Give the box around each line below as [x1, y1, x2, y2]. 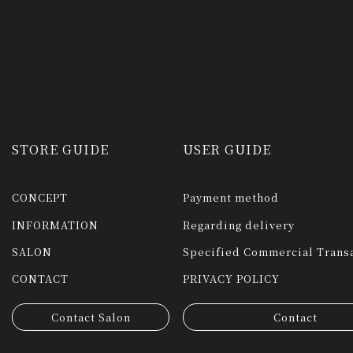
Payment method [183, 190, 280, 206]
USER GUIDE [183, 140, 272, 159]
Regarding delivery [183, 217, 295, 232]
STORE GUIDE [12, 140, 109, 159]
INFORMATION [12, 217, 98, 232]
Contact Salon [50, 309, 131, 325]
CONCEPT [12, 190, 68, 206]
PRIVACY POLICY [183, 270, 281, 286]
